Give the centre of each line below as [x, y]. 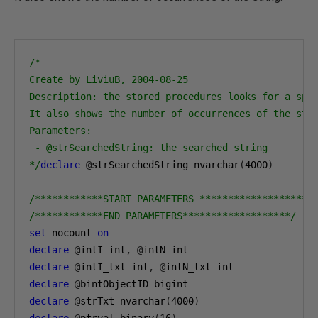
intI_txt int [114, 267]
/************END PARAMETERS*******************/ [163, 216]
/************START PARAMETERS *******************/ [171, 199]
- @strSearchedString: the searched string [148, 148]
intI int [103, 250]
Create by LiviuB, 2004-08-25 [109, 79]
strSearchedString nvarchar [165, 165]
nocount [72, 233]
